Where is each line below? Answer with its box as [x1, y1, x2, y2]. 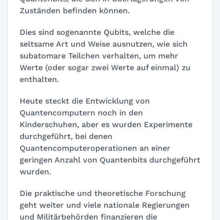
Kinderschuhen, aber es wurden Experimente [20, 119, 192, 129]
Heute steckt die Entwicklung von [20, 96, 150, 106]
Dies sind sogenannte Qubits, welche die [20, 27, 174, 37]
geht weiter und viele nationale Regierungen [20, 200, 190, 210]
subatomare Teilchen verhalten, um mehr [20, 51, 178, 60]
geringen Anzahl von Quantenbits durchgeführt [20, 155, 200, 165]
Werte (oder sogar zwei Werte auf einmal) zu [20, 62, 191, 72]
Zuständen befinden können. [20, 5, 130, 15]
